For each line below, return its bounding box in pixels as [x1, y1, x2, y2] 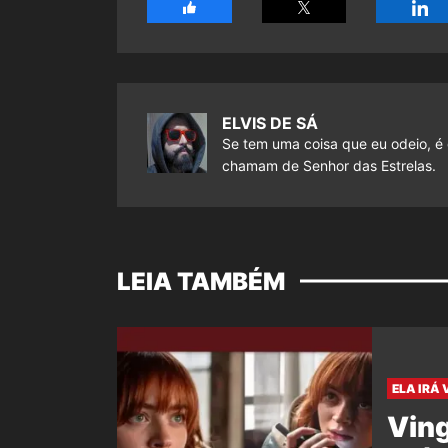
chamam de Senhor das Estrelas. [222, 156, 436, 174]
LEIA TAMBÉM [117, 266, 285, 296]
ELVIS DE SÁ [222, 112, 318, 133]
